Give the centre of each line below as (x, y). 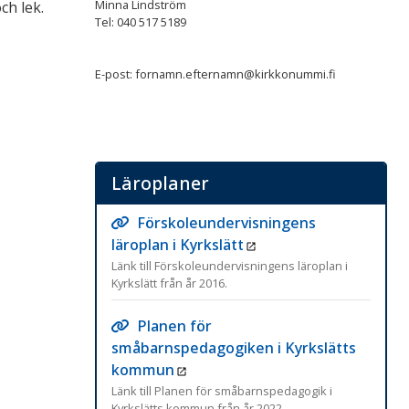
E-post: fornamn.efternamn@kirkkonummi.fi (215, 73)
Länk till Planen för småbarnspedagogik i (222, 390)
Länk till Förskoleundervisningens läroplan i (230, 265)
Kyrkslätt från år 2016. (169, 283)
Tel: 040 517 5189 (141, 21)
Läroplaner (160, 183)
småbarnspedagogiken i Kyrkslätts (234, 347)
